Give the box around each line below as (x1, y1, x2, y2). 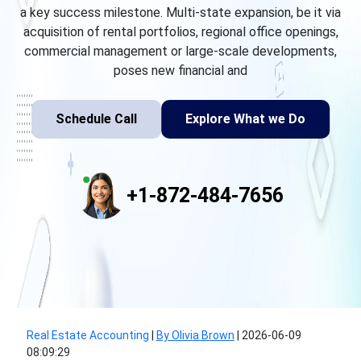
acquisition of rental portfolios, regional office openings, (23, 24, 338, 39)
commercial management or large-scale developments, (24, 44, 337, 59)
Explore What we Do (185, 111, 305, 127)
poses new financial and (114, 63, 247, 78)
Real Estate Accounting (26, 329, 149, 342)
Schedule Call (56, 111, 137, 127)
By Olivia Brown (156, 329, 234, 342)
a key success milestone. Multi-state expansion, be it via (20, 5, 341, 20)
